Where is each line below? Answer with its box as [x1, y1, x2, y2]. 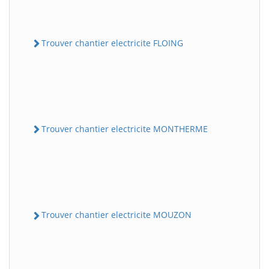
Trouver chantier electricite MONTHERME [41, 123, 208, 135]
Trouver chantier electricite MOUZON [41, 209, 192, 221]
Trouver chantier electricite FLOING [41, 37, 183, 49]
